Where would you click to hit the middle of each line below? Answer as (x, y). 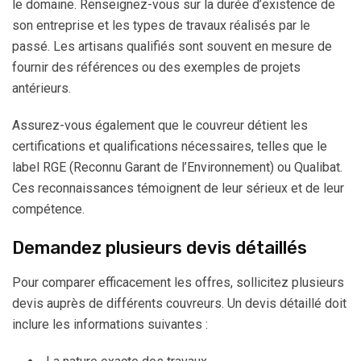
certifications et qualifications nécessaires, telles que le (170, 146)
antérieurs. (41, 88)
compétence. (48, 209)
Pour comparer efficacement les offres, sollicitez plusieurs (178, 282)
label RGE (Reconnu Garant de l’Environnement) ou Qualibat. (177, 167)
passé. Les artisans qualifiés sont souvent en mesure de (172, 46)
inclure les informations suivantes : (110, 324)
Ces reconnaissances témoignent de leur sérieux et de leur (178, 188)
